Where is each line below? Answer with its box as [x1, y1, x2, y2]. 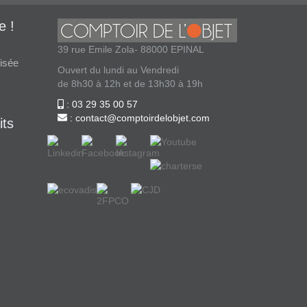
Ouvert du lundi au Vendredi [57, 64, 179, 76]
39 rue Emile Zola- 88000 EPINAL [57, 44, 204, 56]
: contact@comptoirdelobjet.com [66, 112, 210, 124]
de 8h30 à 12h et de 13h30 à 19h [57, 78, 203, 90]
